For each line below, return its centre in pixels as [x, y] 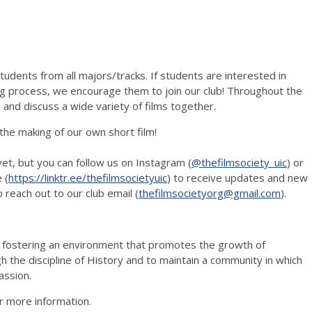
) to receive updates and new [237, 177]
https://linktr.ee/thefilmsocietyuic [88, 177]
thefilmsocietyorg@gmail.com [210, 193]
